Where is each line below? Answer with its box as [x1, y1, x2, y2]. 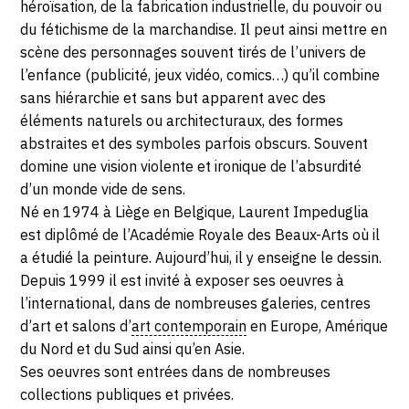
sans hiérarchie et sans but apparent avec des [20, 89, 327, 108]
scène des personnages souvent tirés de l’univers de [20, 43, 367, 62]
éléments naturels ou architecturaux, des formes [20, 111, 344, 131]
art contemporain [131, 317, 247, 336]
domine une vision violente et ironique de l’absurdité [20, 157, 362, 176]
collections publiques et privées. [20, 385, 235, 404]
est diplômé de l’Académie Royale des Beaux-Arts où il [20, 225, 381, 245]
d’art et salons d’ [20, 317, 132, 336]
